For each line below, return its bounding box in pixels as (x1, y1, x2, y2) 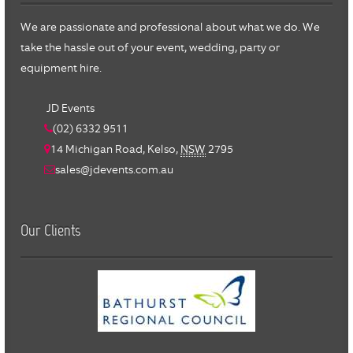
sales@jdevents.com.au (55, 162, 173, 177)
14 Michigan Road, (50, 142, 147, 157)
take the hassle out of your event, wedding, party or (20, 40, 280, 55)
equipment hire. (20, 61, 102, 76)
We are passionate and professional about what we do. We (20, 20, 320, 35)
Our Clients (20, 223, 80, 241)
